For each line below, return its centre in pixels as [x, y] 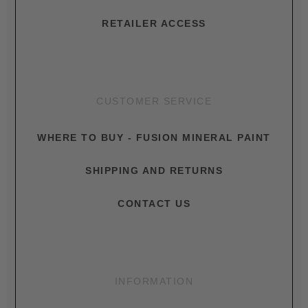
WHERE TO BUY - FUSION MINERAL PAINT [154, 137]
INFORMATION [154, 281]
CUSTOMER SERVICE [154, 101]
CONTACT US [154, 203]
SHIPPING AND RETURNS [154, 170]
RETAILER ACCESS [154, 23]
